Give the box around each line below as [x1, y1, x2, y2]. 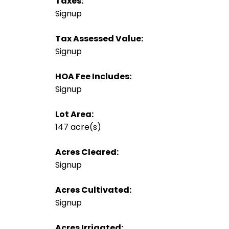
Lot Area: [55, 108, 94, 120]
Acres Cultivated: [55, 184, 131, 196]
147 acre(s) [55, 121, 101, 133]
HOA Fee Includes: [55, 70, 131, 82]
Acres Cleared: [55, 146, 119, 158]
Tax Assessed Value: [55, 32, 143, 44]
